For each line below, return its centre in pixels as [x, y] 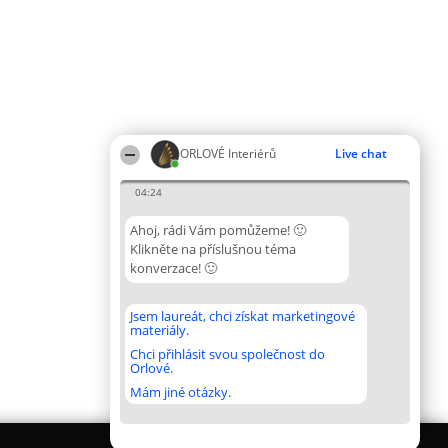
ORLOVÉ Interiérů [228, 153]
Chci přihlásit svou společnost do [227, 354]
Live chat [361, 153]
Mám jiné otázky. [180, 392]
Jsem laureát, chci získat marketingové [242, 316]
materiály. [159, 330]
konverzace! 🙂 [173, 268]
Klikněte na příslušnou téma [213, 249]
